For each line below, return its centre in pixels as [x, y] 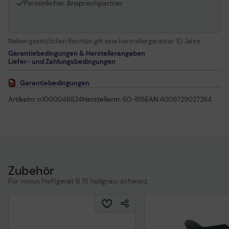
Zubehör [31, 171]
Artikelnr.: [23, 99]
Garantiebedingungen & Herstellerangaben [77, 53]
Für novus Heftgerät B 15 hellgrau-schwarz [78, 181]
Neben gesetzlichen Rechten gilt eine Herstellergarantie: [92, 41]
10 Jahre [188, 41]
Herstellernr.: [102, 99]
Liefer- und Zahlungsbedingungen [62, 62]
